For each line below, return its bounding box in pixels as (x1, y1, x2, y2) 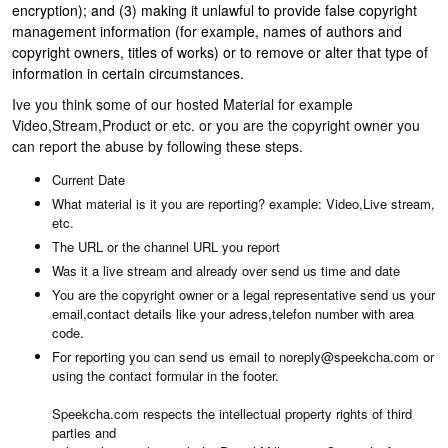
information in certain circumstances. (12, 63, 244, 83)
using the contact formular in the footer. (52, 366, 279, 385)
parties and (52, 423, 116, 442)
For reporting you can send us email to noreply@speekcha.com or (52, 347, 434, 366)
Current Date (52, 170, 129, 189)
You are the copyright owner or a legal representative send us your (52, 285, 435, 304)
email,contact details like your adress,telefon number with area (52, 304, 414, 323)
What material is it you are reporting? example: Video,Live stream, (52, 194, 435, 213)
